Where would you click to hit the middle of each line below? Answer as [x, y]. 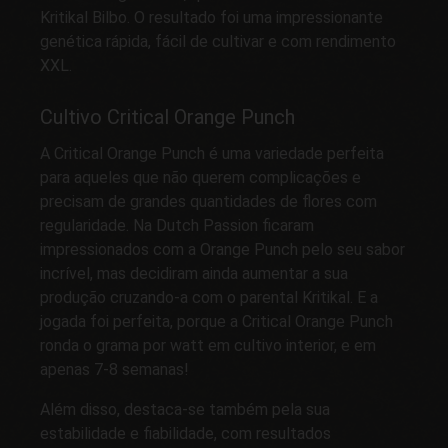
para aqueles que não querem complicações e [200, 177]
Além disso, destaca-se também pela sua [185, 409]
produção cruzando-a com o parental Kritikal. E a [209, 297]
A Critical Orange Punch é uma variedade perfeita [212, 153]
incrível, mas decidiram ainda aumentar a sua [194, 273]
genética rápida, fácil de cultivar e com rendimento [218, 42]
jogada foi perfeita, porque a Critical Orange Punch [216, 321]
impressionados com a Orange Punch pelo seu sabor [222, 249]
